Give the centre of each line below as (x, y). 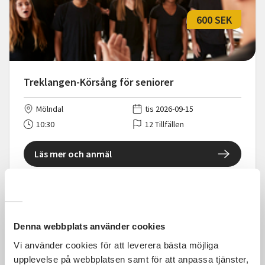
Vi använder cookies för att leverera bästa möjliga (116, 245)
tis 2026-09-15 (169, 109)
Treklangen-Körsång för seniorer (98, 82)
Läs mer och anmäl (73, 154)
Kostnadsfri (205, 234)
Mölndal (50, 109)
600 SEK (214, 20)
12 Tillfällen (164, 125)
